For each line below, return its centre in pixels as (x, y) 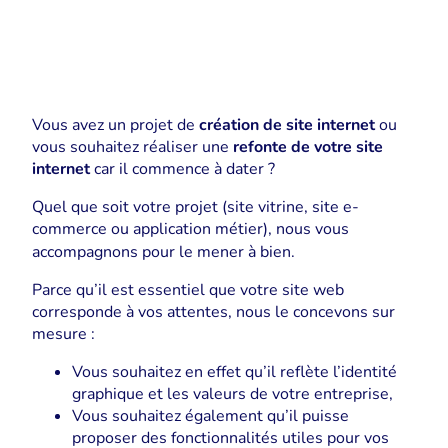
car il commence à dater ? (182, 168)
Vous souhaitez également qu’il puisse (210, 415)
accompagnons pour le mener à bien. (168, 251)
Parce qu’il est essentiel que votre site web (188, 289)
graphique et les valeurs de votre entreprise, (232, 393)
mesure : (63, 333)
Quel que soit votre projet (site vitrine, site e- (195, 206)
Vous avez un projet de (115, 124)
